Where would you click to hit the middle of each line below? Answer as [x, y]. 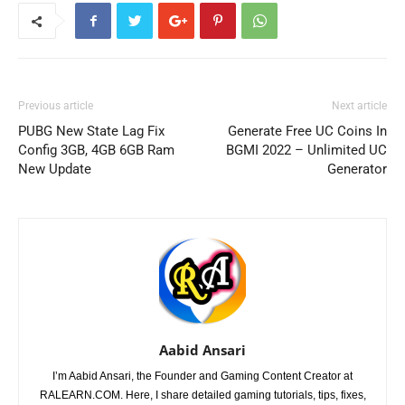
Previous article [56, 106]
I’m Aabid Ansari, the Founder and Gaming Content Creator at [202, 377]
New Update [55, 170]
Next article [359, 106]
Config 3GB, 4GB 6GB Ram [96, 151]
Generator [357, 170]
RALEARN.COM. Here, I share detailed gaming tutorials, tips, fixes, [202, 396]
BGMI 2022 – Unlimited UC [306, 151]
